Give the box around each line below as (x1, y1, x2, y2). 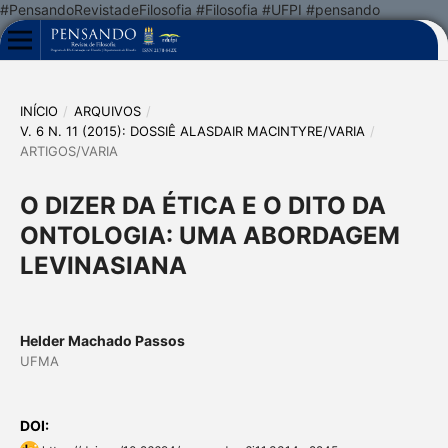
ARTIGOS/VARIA (19, 142, 118, 159)
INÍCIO (19, 102, 58, 119)
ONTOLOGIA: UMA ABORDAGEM (19, 220, 400, 250)
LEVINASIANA (19, 250, 187, 280)
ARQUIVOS (73, 102, 141, 119)
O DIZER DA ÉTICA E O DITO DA (19, 190, 386, 220)
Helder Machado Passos (19, 331, 185, 349)
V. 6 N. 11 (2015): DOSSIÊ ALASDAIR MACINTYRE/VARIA (19, 122, 365, 139)
